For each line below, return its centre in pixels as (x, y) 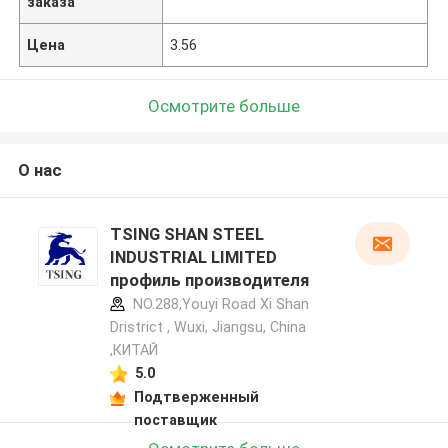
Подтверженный (196, 396)
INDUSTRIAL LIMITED (193, 257)
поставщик (175, 419)
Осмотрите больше (224, 105)
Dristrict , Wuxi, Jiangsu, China (207, 327)
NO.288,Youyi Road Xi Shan (218, 304)
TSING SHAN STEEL (186, 234)
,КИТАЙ (133, 350)
